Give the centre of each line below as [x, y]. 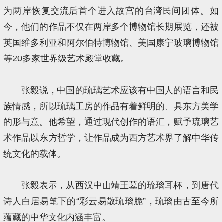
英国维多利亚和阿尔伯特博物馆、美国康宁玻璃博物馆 [111, 43]
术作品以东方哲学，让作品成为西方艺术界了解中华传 [111, 138]
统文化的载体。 [35, 154]
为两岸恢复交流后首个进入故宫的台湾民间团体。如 [111, 11]
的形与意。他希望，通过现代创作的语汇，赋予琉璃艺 [111, 122]
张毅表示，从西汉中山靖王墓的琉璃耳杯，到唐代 [120, 186]
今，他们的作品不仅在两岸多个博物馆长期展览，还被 [111, 27]
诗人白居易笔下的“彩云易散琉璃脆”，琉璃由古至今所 [111, 201]
